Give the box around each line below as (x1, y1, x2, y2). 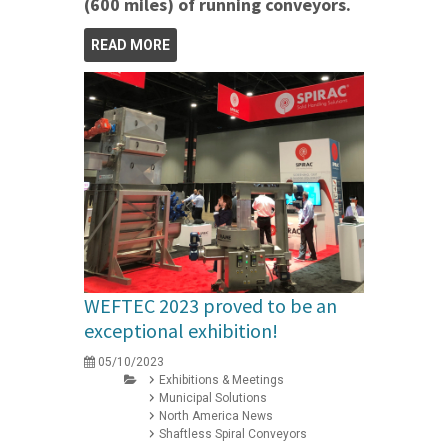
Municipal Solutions (159, 390, 267, 405)
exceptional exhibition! (84, 317, 278, 343)
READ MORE (91, 36, 170, 53)
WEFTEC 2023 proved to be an (84, 292, 337, 318)
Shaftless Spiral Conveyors (159, 426, 307, 441)
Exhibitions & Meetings (159, 372, 284, 387)
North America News (159, 408, 273, 423)
